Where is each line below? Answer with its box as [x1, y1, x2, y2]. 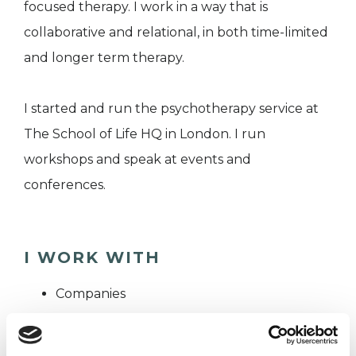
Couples [56, 311, 108, 327]
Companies [56, 286, 126, 302]
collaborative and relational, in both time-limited [24, 25, 328, 41]
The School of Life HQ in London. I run [24, 126, 265, 142]
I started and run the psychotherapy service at [24, 101, 319, 117]
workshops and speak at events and [24, 152, 251, 168]
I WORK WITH [24, 248, 161, 268]
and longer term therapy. [24, 50, 184, 66]
